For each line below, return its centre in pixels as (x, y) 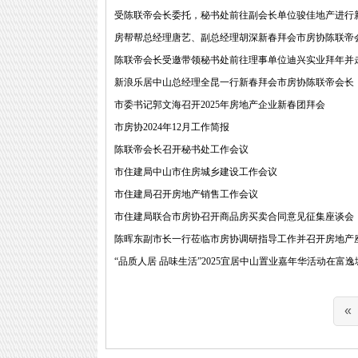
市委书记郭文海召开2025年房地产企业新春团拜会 (220, 105)
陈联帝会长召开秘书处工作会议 (181, 149)
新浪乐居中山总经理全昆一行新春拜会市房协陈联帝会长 (234, 82)
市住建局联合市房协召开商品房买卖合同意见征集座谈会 (234, 217)
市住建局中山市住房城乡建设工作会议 (196, 172)
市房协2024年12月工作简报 (172, 127)
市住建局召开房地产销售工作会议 (186, 194)
